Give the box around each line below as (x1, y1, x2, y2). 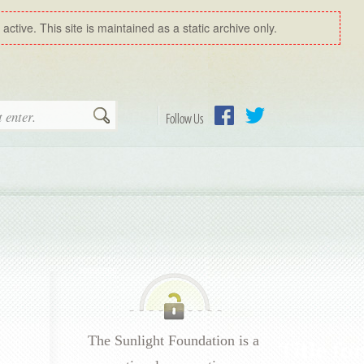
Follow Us (165, 110, 203, 128)
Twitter (245, 127, 279, 143)
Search (109, 108, 146, 125)
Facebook (214, 127, 266, 143)
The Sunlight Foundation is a (88, 332, 259, 349)
